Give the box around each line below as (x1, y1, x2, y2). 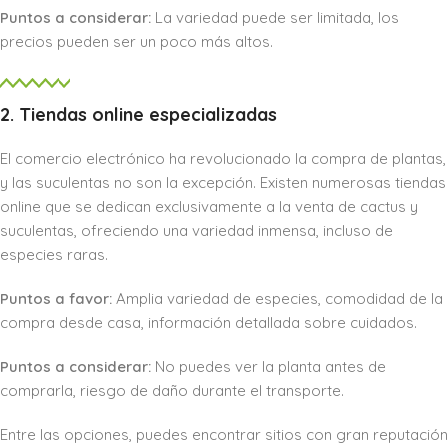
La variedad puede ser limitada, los (151, 8, 399, 28)
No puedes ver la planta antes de (151, 357, 386, 377)
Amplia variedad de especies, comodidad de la (112, 289, 443, 309)
